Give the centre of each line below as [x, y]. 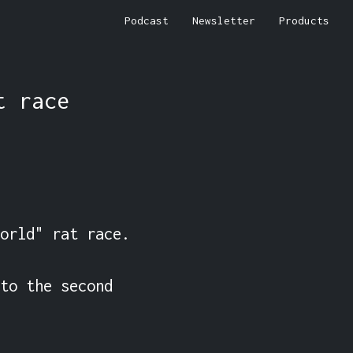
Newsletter [224, 20]
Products [304, 20]
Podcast [147, 20]
